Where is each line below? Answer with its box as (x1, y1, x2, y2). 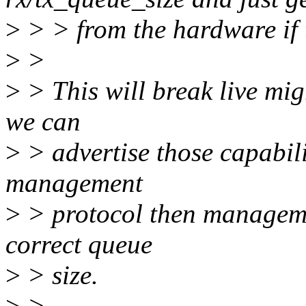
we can (5, 107, 81, 137)
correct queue (5, 229, 152, 260)
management (5, 168, 143, 198)
